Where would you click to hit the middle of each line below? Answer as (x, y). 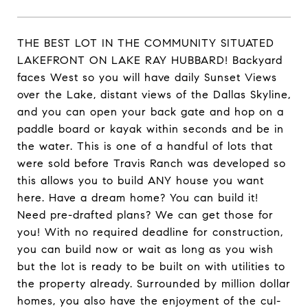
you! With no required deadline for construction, (150, 232)
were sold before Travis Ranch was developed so (152, 163)
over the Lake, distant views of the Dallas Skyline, (154, 95)
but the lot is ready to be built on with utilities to (151, 266)
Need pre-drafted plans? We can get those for (145, 215)
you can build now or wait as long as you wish (145, 249)
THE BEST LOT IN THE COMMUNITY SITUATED (146, 43)
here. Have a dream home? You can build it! (138, 198)
